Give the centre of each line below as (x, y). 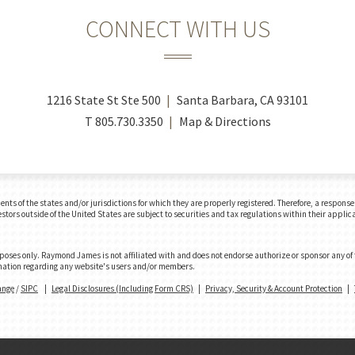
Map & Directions (225, 121)
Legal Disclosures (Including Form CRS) (122, 288)
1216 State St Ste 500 (104, 100)
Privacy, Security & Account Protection (274, 288)
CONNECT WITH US (177, 29)
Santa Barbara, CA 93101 (242, 100)
